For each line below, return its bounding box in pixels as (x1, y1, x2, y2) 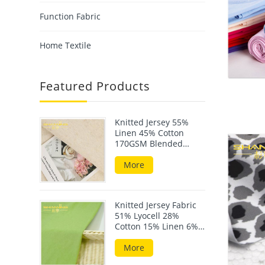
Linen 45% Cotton (115, 127, 185, 138)
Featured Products (40, 77, 151, 94)
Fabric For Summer (115, 148, 190, 160)
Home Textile (40, 39, 92, 51)
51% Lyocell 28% (115, 210, 180, 222)
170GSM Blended (115, 137, 183, 149)
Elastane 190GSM (115, 231, 184, 243)
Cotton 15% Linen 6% (115, 221, 199, 232)
